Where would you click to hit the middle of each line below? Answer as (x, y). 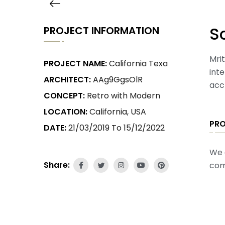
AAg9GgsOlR (118, 80)
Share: (58, 165)
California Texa (138, 64)
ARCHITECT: (67, 80)
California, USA (118, 112)
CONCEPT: (64, 96)
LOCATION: (66, 112)
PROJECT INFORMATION (101, 31)
